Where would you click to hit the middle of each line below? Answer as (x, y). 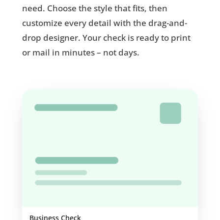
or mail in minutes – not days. (81, 52)
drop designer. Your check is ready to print (106, 37)
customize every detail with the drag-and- (104, 23)
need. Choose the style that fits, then (95, 8)
